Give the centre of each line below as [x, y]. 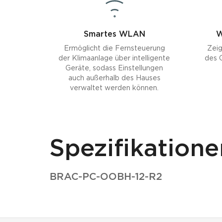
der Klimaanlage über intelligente [114, 58]
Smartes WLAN [114, 34]
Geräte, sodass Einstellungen [114, 68]
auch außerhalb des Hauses [114, 78]
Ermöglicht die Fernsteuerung [114, 49]
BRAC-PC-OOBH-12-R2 [106, 177]
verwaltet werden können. [114, 88]
